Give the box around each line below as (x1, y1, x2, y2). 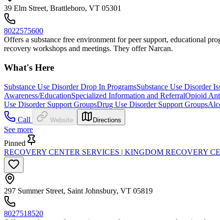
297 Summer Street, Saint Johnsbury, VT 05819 (4, 186, 153, 195)
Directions (93, 116, 121, 124)
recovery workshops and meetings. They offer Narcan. (4, 44, 173, 53)
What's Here (4, 62, 54, 73)
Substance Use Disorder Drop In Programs (4, 82, 137, 91)
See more (4, 125, 33, 134)
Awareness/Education (4, 91, 71, 100)
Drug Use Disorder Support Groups (97, 100, 208, 109)
